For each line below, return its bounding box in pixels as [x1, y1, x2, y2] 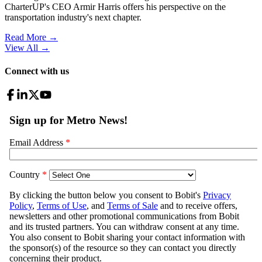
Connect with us [5, 65, 69, 76]
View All [5, 43, 38, 53]
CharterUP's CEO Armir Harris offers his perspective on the [5, 2, 226, 12]
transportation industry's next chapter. [5, 12, 142, 23]
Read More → [5, 32, 58, 43]
